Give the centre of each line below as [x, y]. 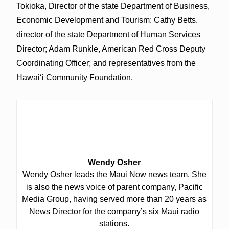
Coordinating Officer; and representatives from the [106, 63]
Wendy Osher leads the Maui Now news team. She [114, 174]
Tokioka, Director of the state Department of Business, [113, 6]
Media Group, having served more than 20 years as [114, 199]
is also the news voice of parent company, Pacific [114, 187]
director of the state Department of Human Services [108, 34]
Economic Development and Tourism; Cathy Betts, [107, 20]
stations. [114, 223]
